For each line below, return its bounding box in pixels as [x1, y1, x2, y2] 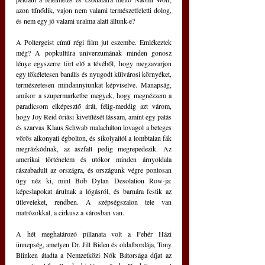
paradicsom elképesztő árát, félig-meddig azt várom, [16, 101, 172, 111]
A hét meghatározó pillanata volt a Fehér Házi [16, 229, 172, 238]
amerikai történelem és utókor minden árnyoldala [16, 154, 172, 164]
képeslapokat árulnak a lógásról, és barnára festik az [16, 186, 172, 196]
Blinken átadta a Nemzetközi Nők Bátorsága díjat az [16, 250, 172, 260]
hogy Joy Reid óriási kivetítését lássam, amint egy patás [16, 112, 172, 121]
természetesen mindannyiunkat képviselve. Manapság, [16, 80, 172, 89]
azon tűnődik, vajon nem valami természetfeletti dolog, [16, 5, 172, 15]
